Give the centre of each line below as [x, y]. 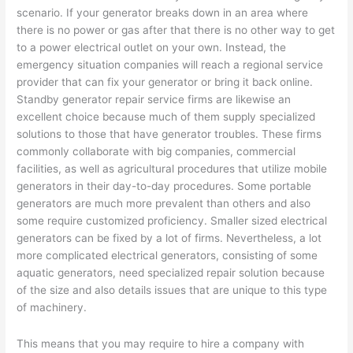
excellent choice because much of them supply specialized [166, 117]
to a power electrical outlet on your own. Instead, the [152, 48]
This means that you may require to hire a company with [161, 344]
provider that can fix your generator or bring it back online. [165, 82]
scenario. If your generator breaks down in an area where [163, 13]
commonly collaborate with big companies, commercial [156, 152]
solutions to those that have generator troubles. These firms [169, 134]
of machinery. [52, 308]
